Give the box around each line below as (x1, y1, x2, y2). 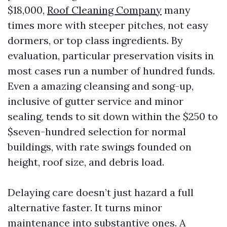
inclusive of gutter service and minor (8, 95, 183, 107)
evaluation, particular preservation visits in (8, 49, 214, 62)
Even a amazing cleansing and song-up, (8, 80, 194, 92)
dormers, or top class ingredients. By (8, 34, 183, 47)
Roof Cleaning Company (47, 4, 162, 16)
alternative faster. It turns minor (8, 201, 162, 214)
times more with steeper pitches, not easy (8, 19, 208, 31)
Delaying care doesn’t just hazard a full (8, 186, 194, 199)
